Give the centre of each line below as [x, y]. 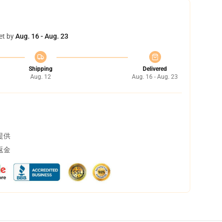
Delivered [155, 69]
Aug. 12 [40, 77]
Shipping [40, 69]
